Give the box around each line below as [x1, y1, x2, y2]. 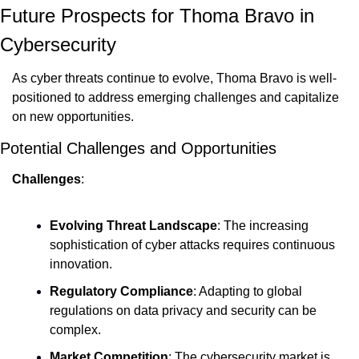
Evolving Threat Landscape [50, 218, 217, 232]
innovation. [50, 256, 112, 271]
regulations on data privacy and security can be [50, 303, 317, 317]
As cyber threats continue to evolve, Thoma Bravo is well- [12, 71, 337, 85]
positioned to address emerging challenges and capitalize [12, 90, 339, 104]
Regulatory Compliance [50, 284, 193, 298]
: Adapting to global [193, 284, 302, 298]
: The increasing [217, 218, 309, 232]
